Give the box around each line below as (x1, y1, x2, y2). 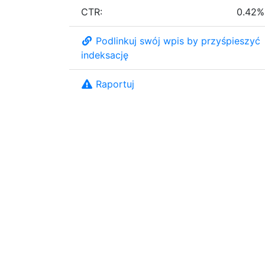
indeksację (81, 49, 128, 61)
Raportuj (96, 77, 134, 90)
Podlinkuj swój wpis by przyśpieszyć (96, 34, 260, 47)
